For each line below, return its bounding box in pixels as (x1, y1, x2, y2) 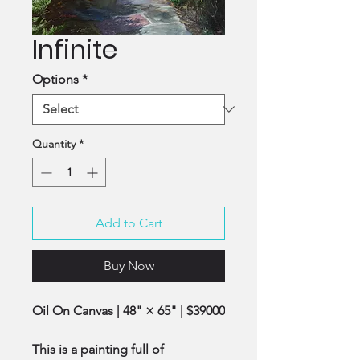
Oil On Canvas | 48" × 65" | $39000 (32, 303, 225, 318)
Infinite (32, 31, 117, 67)
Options (32, 72, 79, 87)
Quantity (32, 137, 76, 151)
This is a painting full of (32, 342, 164, 357)
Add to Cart (95, 215, 162, 231)
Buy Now (103, 258, 154, 273)
